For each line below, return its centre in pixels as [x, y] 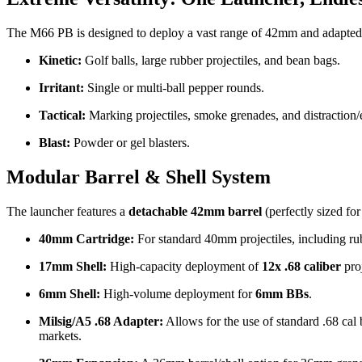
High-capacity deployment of [184, 266]
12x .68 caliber [301, 266]
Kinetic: [60, 61]
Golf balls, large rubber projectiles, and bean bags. [211, 61]
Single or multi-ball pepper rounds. [174, 88]
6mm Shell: [69, 293]
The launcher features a [67, 211]
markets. [60, 335]
